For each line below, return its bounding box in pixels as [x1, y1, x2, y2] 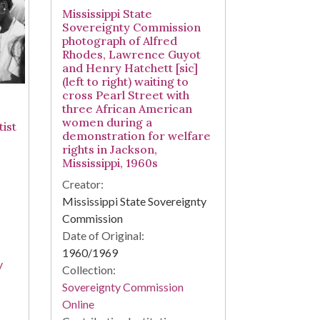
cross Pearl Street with [61, 88, 189, 103]
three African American [61, 101, 192, 116]
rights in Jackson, [61, 142, 157, 157]
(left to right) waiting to [61, 74, 189, 89]
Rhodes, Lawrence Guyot [61, 47, 201, 62]
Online [61, 297, 94, 311]
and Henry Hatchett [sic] [61, 61, 198, 76]
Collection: [61, 263, 116, 277]
